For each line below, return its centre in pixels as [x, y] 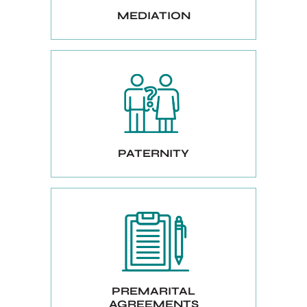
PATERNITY [153, 153]
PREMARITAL [153, 291]
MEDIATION [153, 16]
